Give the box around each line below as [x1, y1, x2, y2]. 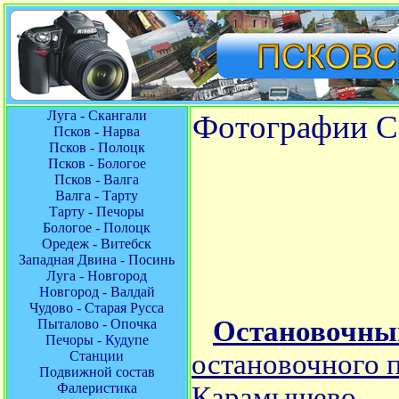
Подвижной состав [39, 364, 155, 379]
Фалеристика [57, 380, 137, 395]
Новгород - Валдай [39, 284, 155, 299]
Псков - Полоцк [49, 140, 145, 155]
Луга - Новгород [46, 268, 148, 283]
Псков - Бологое [48, 156, 146, 171]
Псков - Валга [54, 172, 140, 187]
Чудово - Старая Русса [29, 300, 165, 315]
